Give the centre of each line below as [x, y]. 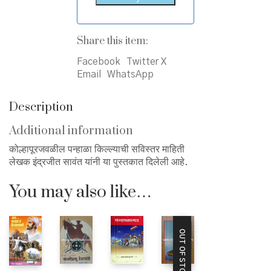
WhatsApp [130, 74]
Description [41, 107]
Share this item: [112, 41]
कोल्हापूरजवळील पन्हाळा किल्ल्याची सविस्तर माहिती [97, 149]
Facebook [98, 62]
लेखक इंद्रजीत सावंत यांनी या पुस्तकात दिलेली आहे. [99, 162]
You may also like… [80, 192]
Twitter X [146, 62]
